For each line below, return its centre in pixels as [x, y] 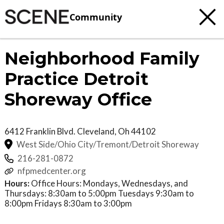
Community [96, 17]
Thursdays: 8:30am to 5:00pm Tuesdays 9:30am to [99, 193]
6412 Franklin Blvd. [41, 131]
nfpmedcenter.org [52, 171]
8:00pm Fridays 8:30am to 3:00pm [68, 203]
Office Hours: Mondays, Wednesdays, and [109, 183]
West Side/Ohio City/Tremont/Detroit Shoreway [108, 144]
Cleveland [96, 131]
